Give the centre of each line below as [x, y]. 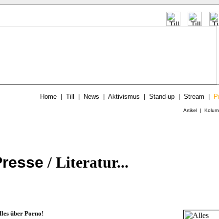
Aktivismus [124, 97]
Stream [194, 97]
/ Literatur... [86, 163]
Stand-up [162, 97]
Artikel [190, 110]
